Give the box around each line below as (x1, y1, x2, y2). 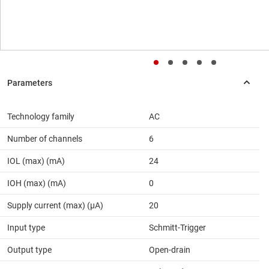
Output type (7, 244, 52, 255)
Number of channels (7, 133, 82, 144)
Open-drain (149, 244, 190, 255)
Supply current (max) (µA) (7, 200, 103, 210)
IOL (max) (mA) (7, 156, 65, 166)
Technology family (7, 111, 74, 121)
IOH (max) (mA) (7, 178, 66, 188)
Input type (7, 222, 45, 232)
